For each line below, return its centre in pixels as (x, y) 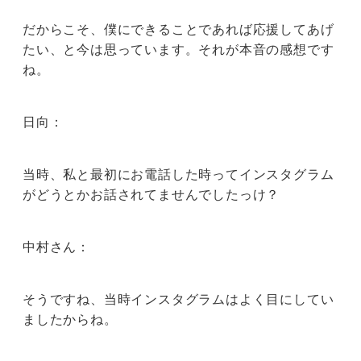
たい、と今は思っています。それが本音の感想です (178, 50)
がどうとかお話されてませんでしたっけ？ (151, 195)
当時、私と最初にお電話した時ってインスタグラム (178, 174)
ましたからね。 (70, 320)
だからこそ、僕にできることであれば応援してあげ (178, 29)
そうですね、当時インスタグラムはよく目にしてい (178, 299)
